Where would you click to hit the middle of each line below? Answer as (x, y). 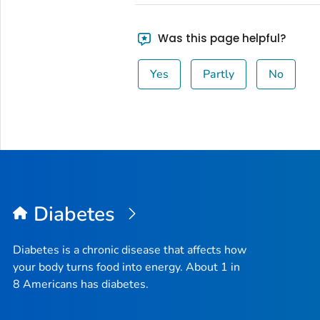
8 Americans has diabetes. (81, 285)
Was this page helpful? (221, 38)
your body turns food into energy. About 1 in (126, 267)
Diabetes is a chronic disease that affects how (130, 250)
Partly (219, 74)
